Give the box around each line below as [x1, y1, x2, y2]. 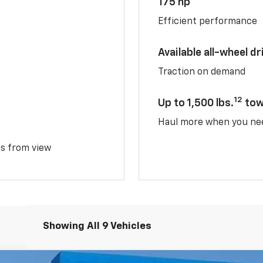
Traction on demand [158, 67, 246, 77]
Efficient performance [158, 16, 258, 26]
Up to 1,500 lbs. [158, 97, 234, 109]
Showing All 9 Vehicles [42, 221, 151, 231]
